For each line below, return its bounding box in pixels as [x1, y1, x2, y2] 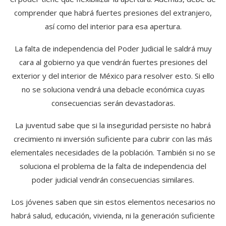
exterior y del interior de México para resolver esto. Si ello [12, 70, 214, 81]
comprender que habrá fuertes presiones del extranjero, [14, 7, 212, 18]
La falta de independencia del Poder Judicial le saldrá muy [14, 43, 212, 53]
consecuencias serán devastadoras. [51, 97, 175, 108]
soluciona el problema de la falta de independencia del [20, 160, 206, 171]
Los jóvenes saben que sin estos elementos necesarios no [11, 196, 215, 207]
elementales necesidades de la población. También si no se [11, 147, 215, 157]
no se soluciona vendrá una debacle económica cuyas [21, 84, 205, 94]
